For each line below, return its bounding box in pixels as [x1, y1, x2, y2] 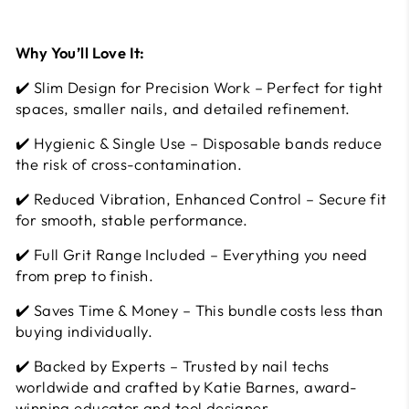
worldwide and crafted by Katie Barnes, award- [16, 377, 358, 396]
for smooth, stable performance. [16, 210, 248, 229]
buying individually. [16, 321, 153, 341]
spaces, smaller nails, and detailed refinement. [16, 99, 351, 118]
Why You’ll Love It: [16, 43, 145, 62]
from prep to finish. [16, 266, 154, 285]
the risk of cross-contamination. [16, 154, 243, 173]
